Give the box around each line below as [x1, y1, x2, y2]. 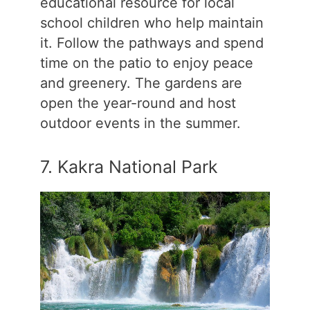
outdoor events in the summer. [39, 114, 241, 131]
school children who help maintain [39, 14, 264, 31]
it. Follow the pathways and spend [39, 34, 264, 51]
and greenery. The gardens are [39, 74, 242, 91]
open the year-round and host [39, 94, 236, 111]
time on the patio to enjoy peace [39, 54, 253, 71]
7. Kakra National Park [39, 156, 218, 177]
